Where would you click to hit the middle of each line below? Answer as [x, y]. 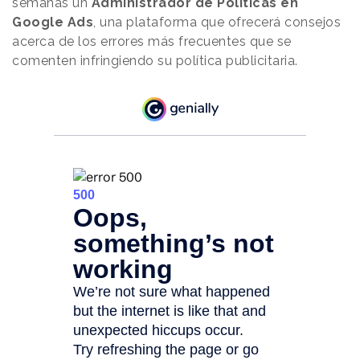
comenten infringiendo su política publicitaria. [155, 61]
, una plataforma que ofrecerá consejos [217, 22]
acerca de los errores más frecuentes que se [152, 42]
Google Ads [53, 22]
